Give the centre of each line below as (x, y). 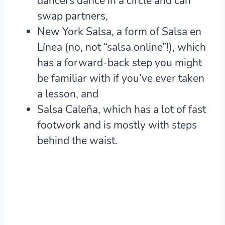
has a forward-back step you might (120, 63)
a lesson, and (68, 94)
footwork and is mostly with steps (117, 125)
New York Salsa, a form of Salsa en (119, 31)
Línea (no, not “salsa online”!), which (122, 47)
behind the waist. (79, 140)
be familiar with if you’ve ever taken (121, 78)
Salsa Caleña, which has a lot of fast (122, 109)
